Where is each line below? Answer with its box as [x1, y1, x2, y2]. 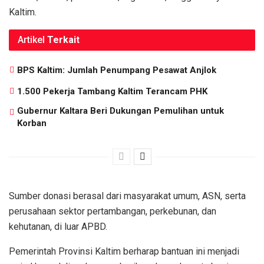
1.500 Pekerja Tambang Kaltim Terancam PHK [17, 86, 207, 97]
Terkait [47, 34, 80, 46]
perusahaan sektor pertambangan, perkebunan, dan [9, 206, 216, 217]
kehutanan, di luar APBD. [9, 221, 107, 233]
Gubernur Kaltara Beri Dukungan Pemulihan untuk [17, 105, 224, 117]
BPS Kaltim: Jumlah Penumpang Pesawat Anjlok [17, 65, 216, 76]
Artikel [18, 34, 45, 46]
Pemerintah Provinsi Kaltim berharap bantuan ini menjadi [9, 246, 239, 258]
